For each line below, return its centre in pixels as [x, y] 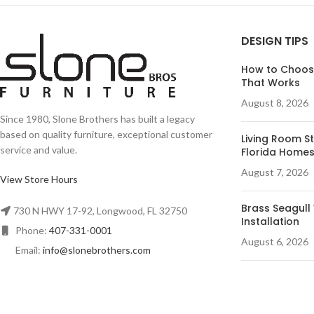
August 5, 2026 [274, 298]
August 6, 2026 [274, 241]
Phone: [31, 231]
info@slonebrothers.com [97, 250]
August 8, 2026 [274, 103]
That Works [270, 83]
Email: [28, 250]
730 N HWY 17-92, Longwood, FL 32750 [100, 211]
